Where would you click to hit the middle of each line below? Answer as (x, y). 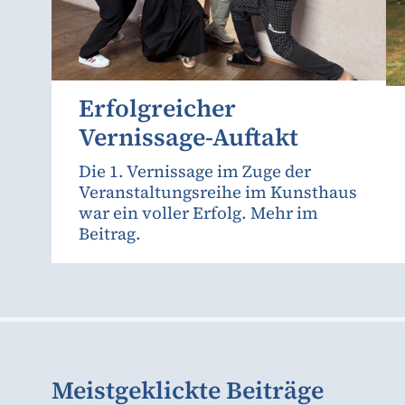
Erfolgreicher (157, 108)
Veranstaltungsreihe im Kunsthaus (218, 192)
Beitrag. (110, 233)
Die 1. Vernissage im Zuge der (195, 171)
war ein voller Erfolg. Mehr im (198, 212)
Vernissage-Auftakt (188, 137)
